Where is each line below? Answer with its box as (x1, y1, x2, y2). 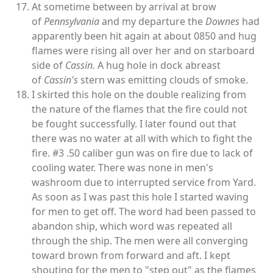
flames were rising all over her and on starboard (32, 44, 255, 58)
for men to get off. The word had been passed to (32, 205, 256, 219)
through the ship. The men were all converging (32, 234, 248, 248)
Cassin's (44, 73, 78, 87)
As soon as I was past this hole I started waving (32, 190, 249, 204)
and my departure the (99, 15, 205, 29)
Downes (205, 15, 239, 29)
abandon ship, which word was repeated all (32, 219, 232, 233)
